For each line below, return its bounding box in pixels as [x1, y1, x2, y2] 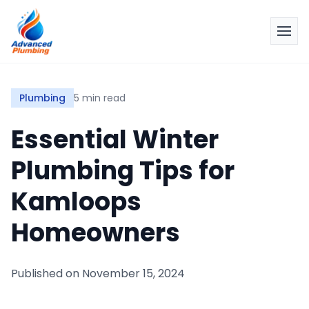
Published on [11, 266, 82, 281]
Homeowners [11, 215, 180, 250]
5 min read [74, 91, 126, 105]
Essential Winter [11, 122, 219, 157]
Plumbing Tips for [11, 153, 235, 188]
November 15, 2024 [82, 266, 185, 281]
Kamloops [11, 184, 141, 219]
